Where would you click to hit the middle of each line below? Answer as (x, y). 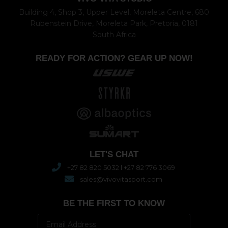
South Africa (114, 35)
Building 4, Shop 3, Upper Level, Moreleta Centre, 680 (114, 12)
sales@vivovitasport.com (121, 179)
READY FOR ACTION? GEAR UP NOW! (114, 59)
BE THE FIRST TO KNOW (114, 204)
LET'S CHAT (114, 155)
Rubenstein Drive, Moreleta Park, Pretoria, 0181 (114, 24)
